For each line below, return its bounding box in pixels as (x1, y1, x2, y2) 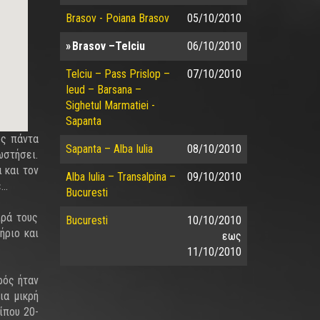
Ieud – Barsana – (65, 83, 141, 96)
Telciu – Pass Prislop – (65, 67, 170, 81)
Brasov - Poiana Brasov (65, 11, 169, 25)
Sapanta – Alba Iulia (65, 142, 153, 156)
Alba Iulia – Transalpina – (65, 170, 176, 184)
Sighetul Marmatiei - (65, 99, 155, 112)
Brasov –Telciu (71, 39, 145, 53)
